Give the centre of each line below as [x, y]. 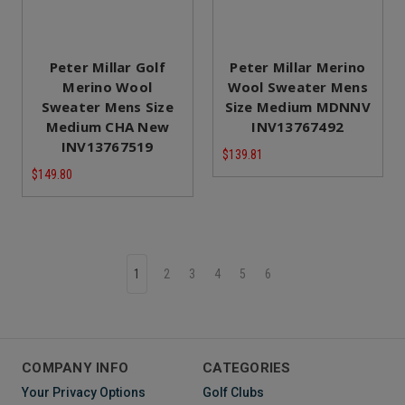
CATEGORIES [247, 368]
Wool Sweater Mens [297, 87]
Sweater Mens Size [107, 107]
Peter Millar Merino [298, 67]
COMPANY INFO [75, 368]
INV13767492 [298, 127]
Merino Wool [108, 87]
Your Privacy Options [84, 393]
